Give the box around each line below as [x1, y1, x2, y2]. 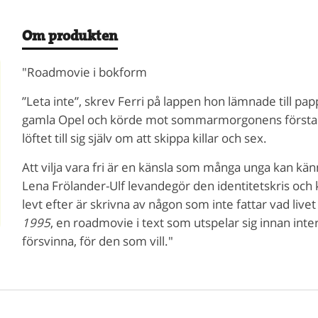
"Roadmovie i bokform [21, 63, 147, 80]
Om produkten [21, 26, 118, 45]
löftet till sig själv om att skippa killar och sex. [21, 129, 267, 146]
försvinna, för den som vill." [21, 232, 173, 249]
